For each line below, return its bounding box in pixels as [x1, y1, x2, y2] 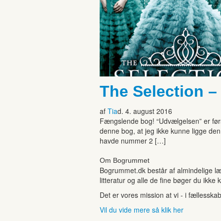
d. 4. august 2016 [117, 106, 172, 116]
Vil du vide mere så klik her [100, 204, 184, 215]
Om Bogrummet [100, 156, 149, 164]
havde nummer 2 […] [100, 135, 166, 146]
